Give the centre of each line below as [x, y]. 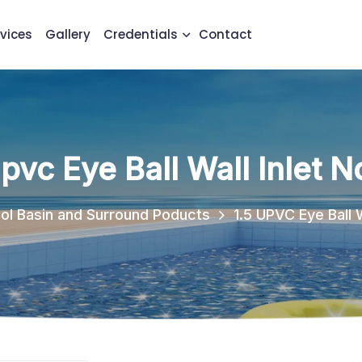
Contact [225, 34]
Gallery [68, 34]
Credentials [141, 34]
